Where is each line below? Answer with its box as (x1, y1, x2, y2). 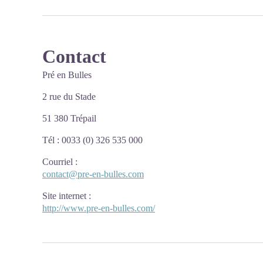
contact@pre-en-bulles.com (42, 169, 144, 179)
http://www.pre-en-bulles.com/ (42, 203, 155, 213)
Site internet (42, 191, 86, 201)
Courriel (42, 157, 73, 167)
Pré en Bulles (42, 70, 92, 80)
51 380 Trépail (42, 113, 96, 123)
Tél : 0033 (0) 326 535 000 (42, 135, 143, 145)
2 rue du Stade (42, 92, 96, 102)
